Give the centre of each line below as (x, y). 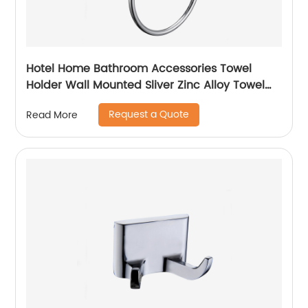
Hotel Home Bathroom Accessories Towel (139, 69)
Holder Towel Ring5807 (89, 102)
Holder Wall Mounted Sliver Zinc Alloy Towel (46, 85)
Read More (52, 115)
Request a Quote (149, 114)
